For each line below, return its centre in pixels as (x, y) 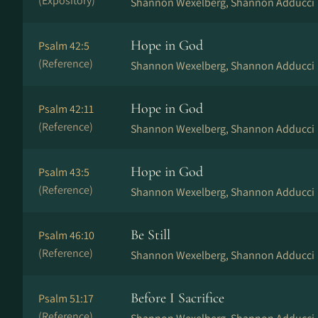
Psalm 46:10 (66, 235)
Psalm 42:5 (64, 46)
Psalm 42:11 (66, 109)
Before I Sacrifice (177, 298)
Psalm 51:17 (66, 298)
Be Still (150, 235)
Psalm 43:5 (64, 172)
